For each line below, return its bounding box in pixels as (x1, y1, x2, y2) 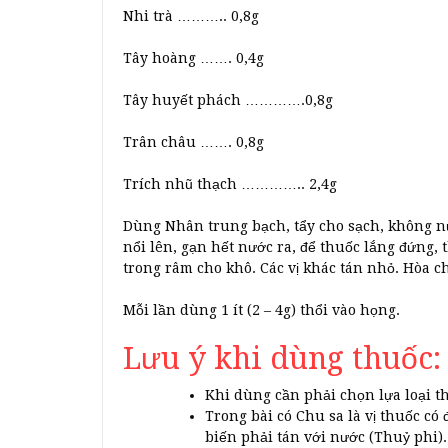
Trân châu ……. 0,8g (123, 134, 264, 151)
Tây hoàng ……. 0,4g (123, 50, 264, 67)
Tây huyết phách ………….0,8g (123, 92, 333, 109)
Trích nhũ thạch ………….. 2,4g (123, 176, 337, 193)
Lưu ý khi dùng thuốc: (123, 341, 441, 377)
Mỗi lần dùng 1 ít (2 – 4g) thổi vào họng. (123, 302, 400, 319)
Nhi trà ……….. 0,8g (123, 8, 259, 25)
